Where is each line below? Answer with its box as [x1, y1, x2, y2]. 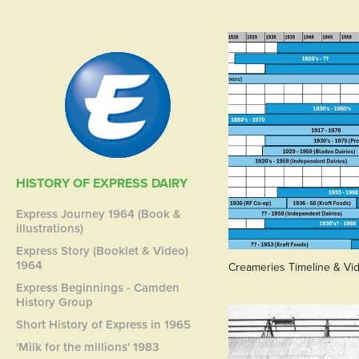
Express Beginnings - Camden [16, 279, 180, 296]
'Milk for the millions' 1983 [16, 338, 160, 355]
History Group [16, 293, 94, 310]
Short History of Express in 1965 [16, 316, 192, 333]
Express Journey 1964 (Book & [16, 205, 182, 222]
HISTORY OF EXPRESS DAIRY [16, 174, 188, 192]
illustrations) [16, 220, 84, 236]
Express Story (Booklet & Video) [16, 242, 189, 259]
